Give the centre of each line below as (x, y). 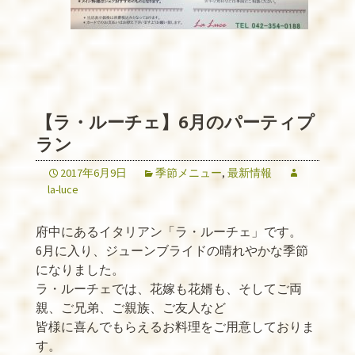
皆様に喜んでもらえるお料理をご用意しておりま (175, 326)
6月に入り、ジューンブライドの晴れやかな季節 (172, 250)
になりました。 (80, 269)
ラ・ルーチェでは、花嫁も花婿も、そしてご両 (169, 288)
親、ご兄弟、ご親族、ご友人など (131, 307)
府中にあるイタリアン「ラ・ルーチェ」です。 (169, 231)
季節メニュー (189, 173)
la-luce (63, 189)
